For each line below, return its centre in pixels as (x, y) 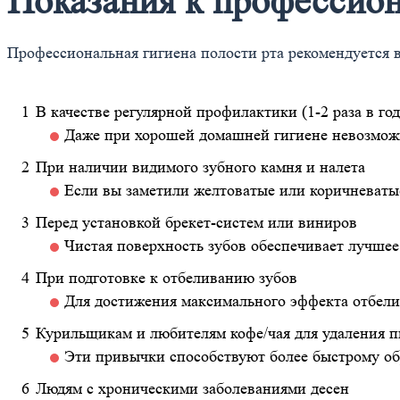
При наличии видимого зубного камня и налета (200, 167)
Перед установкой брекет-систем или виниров (196, 223)
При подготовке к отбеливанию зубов (167, 278)
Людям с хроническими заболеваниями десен (192, 389)
